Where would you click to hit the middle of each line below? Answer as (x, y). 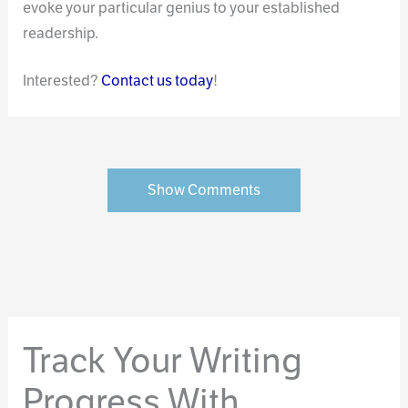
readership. (61, 33)
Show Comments (204, 190)
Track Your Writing (163, 360)
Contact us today (158, 81)
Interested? (62, 81)
